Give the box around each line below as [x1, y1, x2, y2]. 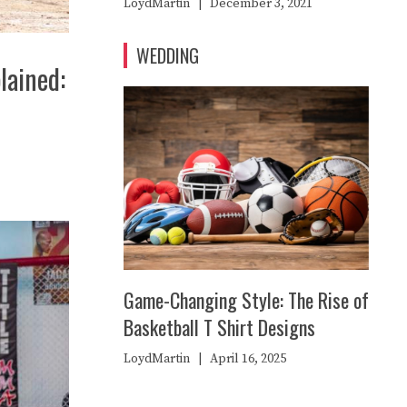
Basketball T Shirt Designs [124, 313, 315, 342]
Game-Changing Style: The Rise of [124, 285, 369, 315]
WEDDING [136, 41, 199, 69]
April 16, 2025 [210, 351, 286, 368]
